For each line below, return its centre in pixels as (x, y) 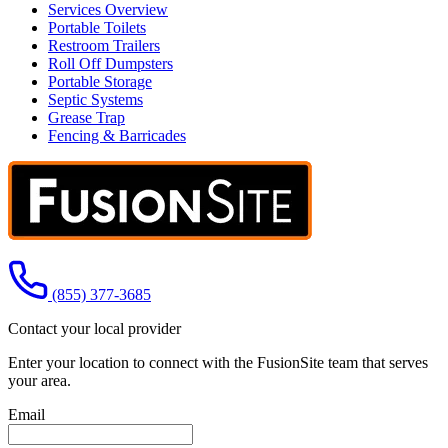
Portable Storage (100, 81)
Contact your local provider (94, 328)
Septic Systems (95, 99)
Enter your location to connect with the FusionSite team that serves (218, 362)
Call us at (80, 267)
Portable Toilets (97, 27)
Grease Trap (86, 117)
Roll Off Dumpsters (110, 63)
